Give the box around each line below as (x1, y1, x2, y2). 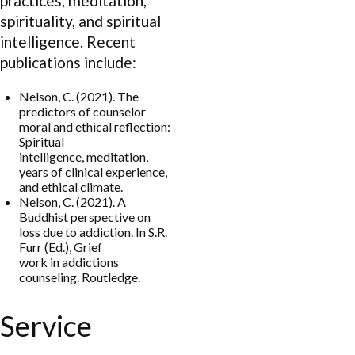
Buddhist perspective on (19, 208, 151, 224)
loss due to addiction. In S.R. (19, 223, 167, 239)
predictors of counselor (19, 103, 146, 119)
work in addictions (19, 254, 119, 269)
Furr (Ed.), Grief (19, 239, 102, 254)
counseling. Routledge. (19, 269, 140, 284)
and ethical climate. (19, 178, 123, 194)
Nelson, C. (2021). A (19, 193, 126, 209)
